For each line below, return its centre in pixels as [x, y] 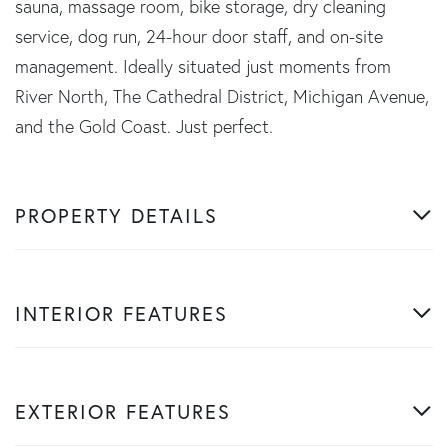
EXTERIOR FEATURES [123, 411]
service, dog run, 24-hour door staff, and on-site [199, 36]
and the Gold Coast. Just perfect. [144, 126]
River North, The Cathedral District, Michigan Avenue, [222, 96]
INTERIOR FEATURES [121, 313]
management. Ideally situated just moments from [203, 66]
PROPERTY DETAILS [116, 215]
